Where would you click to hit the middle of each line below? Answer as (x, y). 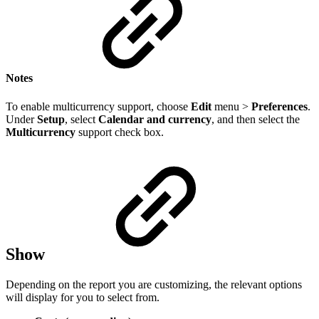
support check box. (121, 132)
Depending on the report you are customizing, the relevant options (154, 284)
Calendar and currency (155, 119)
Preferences (279, 106)
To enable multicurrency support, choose (98, 106)
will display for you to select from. (83, 297)
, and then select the (256, 119)
